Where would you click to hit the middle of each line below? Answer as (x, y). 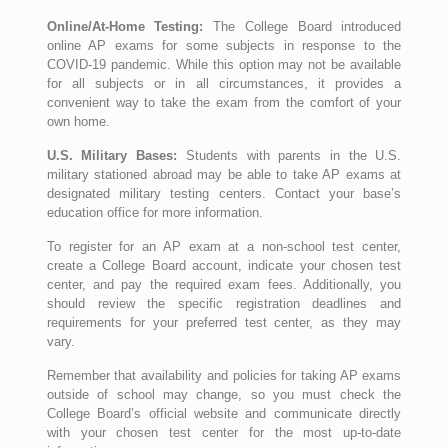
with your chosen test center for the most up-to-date (224, 432)
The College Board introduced (302, 26)
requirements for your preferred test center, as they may (224, 322)
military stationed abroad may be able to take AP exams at (224, 174)
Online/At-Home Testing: (125, 26)
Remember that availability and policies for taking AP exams (224, 375)
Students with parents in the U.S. (293, 155)
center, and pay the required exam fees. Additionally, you (224, 284)
